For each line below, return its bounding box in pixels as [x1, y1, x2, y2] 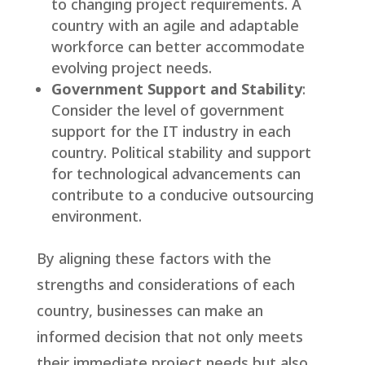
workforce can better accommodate [51, 37, 305, 57]
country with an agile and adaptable [51, 15, 299, 36]
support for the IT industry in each [51, 121, 291, 142]
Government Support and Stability [51, 79, 302, 99]
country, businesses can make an [36, 301, 263, 321]
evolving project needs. [51, 58, 212, 78]
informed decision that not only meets [36, 327, 303, 347]
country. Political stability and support [51, 143, 311, 163]
